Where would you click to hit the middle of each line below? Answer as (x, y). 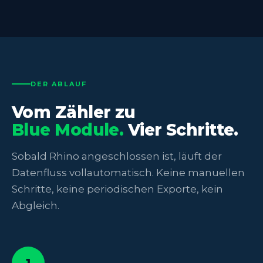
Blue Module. (68, 129)
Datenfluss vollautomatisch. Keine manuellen (128, 172)
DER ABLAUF (59, 84)
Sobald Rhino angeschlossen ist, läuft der (117, 156)
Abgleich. (36, 205)
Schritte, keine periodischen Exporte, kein (117, 189)
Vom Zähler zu (74, 112)
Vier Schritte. (181, 129)
